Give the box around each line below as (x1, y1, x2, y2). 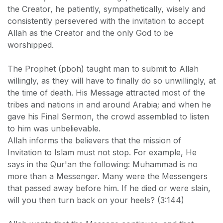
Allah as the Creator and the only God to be (7, 28, 173, 38)
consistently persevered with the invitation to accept (7, 16, 204, 26)
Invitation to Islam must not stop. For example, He (7, 147, 197, 158)
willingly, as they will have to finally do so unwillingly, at (7, 76, 216, 86)
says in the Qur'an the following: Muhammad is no (7, 159, 198, 170)
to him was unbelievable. (7, 123, 101, 134)
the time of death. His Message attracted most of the (7, 88, 205, 98)
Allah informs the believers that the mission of (7, 135, 181, 146)
